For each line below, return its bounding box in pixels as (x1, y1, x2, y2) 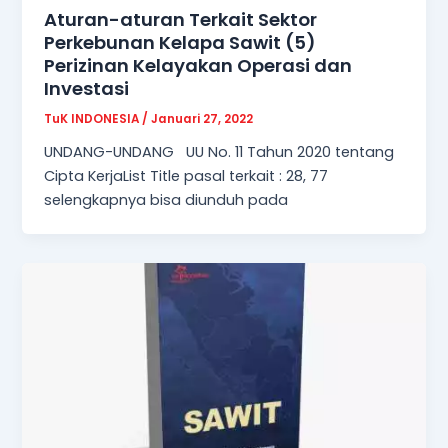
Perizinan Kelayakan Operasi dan (44, 53, 353, 79)
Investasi (44, 76, 130, 102)
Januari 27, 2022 (151, 111, 254, 128)
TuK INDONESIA (44, 111, 143, 128)
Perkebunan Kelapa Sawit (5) (44, 30, 317, 56)
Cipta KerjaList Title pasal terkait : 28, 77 (44, 165, 329, 186)
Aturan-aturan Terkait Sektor (44, 7, 318, 33)
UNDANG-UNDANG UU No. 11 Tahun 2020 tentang (44, 141, 395, 162)
